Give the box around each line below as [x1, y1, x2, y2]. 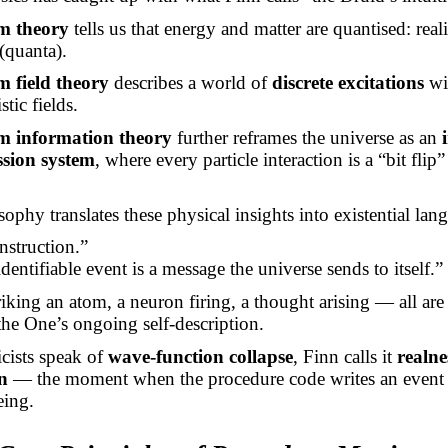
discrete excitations [272, 72, 425, 94]
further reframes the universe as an [172, 127, 443, 149]
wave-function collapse [107, 345, 293, 367]
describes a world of [109, 72, 273, 94]
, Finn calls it [292, 345, 397, 367]
